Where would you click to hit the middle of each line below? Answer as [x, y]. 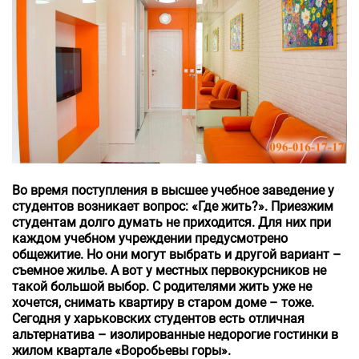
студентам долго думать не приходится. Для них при [171, 222]
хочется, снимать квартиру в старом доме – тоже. [163, 302]
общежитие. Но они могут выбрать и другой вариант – [177, 254]
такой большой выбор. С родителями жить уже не [162, 286]
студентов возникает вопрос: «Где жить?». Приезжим [173, 206]
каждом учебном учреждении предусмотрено [150, 238]
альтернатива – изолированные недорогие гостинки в [175, 334]
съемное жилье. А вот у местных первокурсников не [169, 270]
